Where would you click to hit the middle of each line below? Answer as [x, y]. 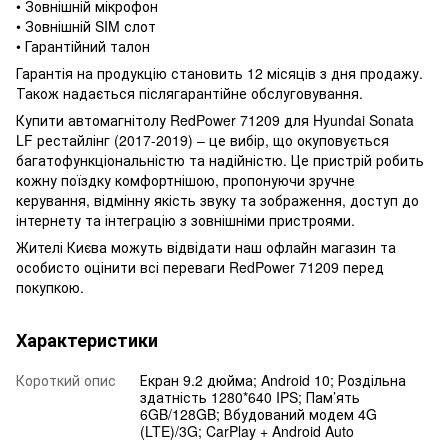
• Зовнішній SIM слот [86, 25]
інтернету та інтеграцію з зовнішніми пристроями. [185, 219]
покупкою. [50, 286]
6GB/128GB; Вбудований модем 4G [258, 413]
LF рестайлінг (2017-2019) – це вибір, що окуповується [202, 139]
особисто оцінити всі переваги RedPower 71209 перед [200, 266]
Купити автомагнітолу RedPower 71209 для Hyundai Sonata [215, 119]
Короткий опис [66, 379]
